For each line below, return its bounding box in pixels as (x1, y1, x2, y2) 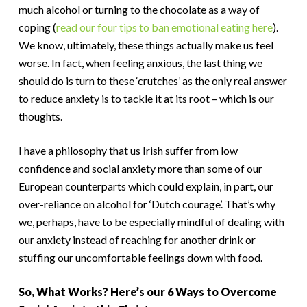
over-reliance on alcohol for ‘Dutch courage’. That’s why (18, 197, 275, 210)
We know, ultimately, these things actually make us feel (18, 38, 273, 51)
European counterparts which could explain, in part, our (18, 180, 273, 193)
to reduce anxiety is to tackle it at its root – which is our (18, 92, 274, 105)
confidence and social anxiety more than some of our (18, 162, 262, 175)
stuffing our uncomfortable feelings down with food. (18, 251, 262, 264)
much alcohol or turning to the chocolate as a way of (18, 3, 260, 16)
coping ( (18, 21, 56, 34)
